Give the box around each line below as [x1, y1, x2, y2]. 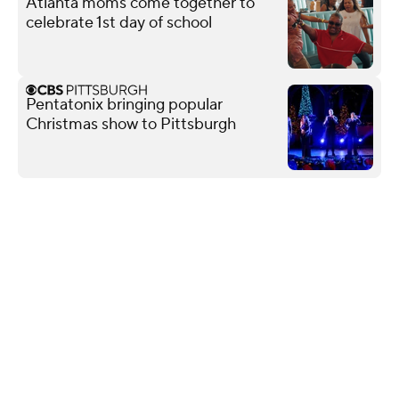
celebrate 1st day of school [26, 12, 212, 33]
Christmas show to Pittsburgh [26, 113, 236, 134]
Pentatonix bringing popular [26, 94, 223, 115]
